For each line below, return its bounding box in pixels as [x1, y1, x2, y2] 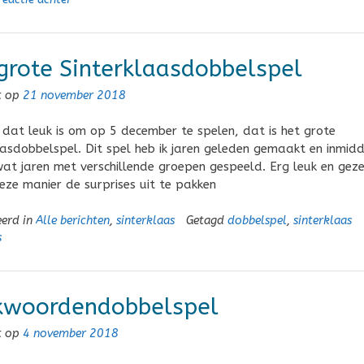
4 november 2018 [22, 326, 119, 340]
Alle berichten [35, 213, 110, 227]
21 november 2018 [22, 88, 126, 102]
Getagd [185, 213, 227, 227]
